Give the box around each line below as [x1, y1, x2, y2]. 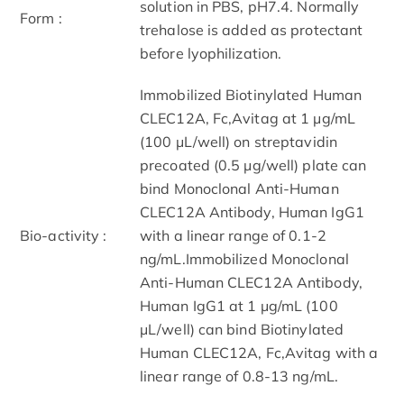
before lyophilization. [140, 43, 282, 62]
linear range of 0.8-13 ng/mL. [140, 366, 338, 385]
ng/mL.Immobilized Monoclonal [140, 249, 349, 268]
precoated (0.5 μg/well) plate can [140, 155, 367, 174]
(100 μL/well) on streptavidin [140, 132, 337, 151]
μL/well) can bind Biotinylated [140, 319, 344, 338]
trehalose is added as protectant [140, 20, 363, 39]
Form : [20, 8, 62, 27]
